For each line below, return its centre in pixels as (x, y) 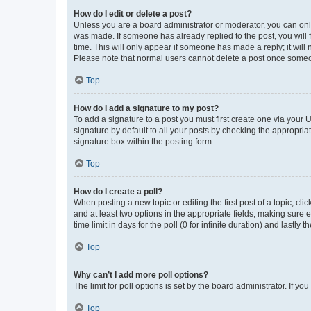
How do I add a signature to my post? (146, 108)
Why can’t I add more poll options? (141, 275)
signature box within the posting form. (144, 141)
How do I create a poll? (118, 191)
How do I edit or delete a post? (133, 14)
